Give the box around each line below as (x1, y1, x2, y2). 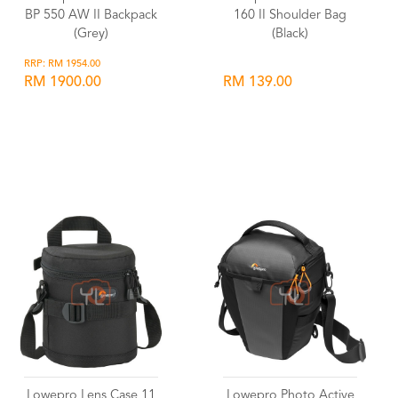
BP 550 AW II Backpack (25, 9, 157, 22)
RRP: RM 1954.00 (24, 60, 100, 69)
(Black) (272, 28, 308, 41)
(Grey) (74, 28, 108, 41)
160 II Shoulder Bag (234, 9, 346, 22)
